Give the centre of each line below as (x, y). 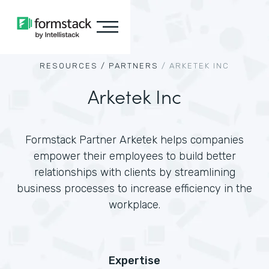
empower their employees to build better (134, 156)
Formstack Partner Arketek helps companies (134, 140)
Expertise (134, 261)
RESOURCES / (73, 66)
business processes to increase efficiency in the (134, 189)
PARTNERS (134, 66)
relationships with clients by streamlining (134, 172)
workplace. (134, 205)
